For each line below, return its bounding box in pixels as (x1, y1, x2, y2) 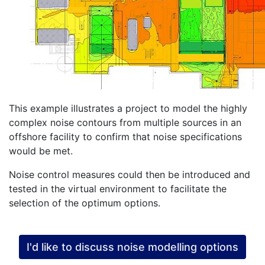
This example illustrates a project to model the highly (9, 102, 247, 114)
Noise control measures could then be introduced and (9, 168, 250, 180)
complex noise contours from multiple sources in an (9, 116, 241, 128)
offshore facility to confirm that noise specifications (9, 130, 242, 143)
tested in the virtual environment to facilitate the (9, 182, 227, 195)
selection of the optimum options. (9, 196, 160, 209)
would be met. (9, 144, 73, 157)
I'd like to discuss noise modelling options (27, 240, 238, 253)
